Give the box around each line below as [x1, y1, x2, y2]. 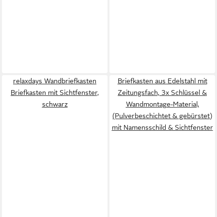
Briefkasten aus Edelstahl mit [117, 77, 207, 85]
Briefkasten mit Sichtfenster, [11, 89, 99, 96]
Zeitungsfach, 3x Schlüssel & [118, 89, 207, 96]
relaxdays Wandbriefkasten [13, 77, 96, 85]
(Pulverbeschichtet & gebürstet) [112, 112, 212, 120]
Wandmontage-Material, [125, 100, 199, 108]
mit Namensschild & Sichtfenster [111, 124, 213, 131]
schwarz [42, 100, 68, 108]
